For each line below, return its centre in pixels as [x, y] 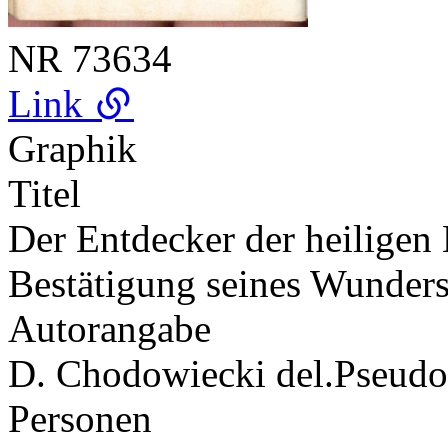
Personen [80, 418]
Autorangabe [109, 328]
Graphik [72, 148]
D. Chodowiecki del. [171, 373]
